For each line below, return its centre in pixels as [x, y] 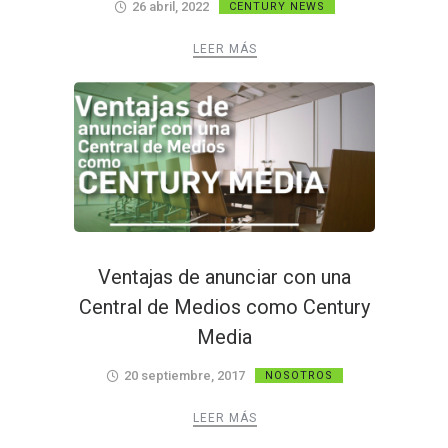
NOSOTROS [299, 375]
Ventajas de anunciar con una [224, 277]
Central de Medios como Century [224, 307]
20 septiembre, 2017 [184, 375]
